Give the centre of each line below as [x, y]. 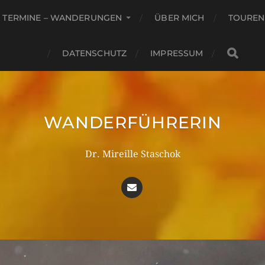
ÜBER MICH [180, 18]
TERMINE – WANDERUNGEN [62, 18]
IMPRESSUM [177, 53]
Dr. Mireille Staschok [132, 154]
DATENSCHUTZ [94, 53]
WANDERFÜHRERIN [132, 122]
